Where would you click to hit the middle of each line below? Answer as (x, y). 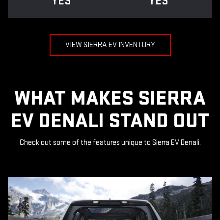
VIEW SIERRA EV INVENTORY (110, 45)
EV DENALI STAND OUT (110, 121)
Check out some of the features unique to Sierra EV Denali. (110, 143)
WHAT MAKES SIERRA (110, 99)
